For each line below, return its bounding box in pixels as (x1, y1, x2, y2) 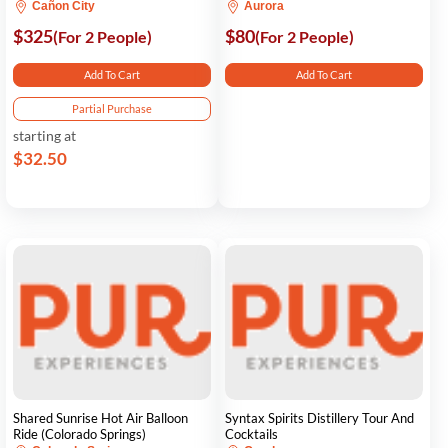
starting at (13, 127, 76, 144)
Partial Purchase (72, 102, 153, 115)
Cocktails (225, 426, 279, 442)
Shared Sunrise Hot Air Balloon (13, 410, 188, 426)
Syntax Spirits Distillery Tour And (225, 410, 415, 426)
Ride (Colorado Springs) (13, 426, 146, 442)
